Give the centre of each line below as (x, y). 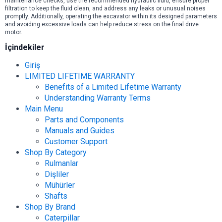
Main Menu (44, 109)
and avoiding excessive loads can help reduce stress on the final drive (102, 24)
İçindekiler (25, 48)
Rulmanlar (61, 164)
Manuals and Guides (80, 131)
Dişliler (57, 174)
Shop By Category (56, 153)
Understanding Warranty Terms (98, 98)
